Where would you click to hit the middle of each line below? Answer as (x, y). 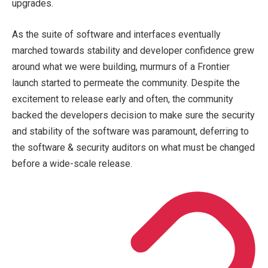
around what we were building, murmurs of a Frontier (121, 66)
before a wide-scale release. (72, 163)
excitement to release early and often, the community (123, 99)
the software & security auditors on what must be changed (133, 147)
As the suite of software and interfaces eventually (116, 34)
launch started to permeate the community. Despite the (126, 83)
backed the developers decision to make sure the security (133, 115)
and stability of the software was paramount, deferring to (130, 131)
